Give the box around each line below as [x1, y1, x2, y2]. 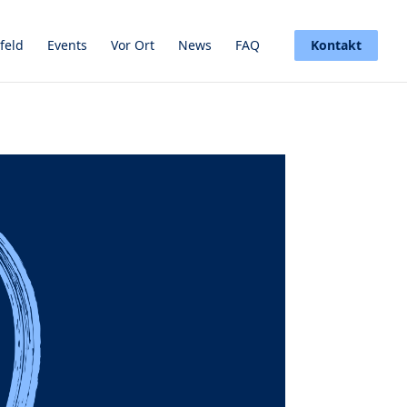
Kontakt [311, 36, 362, 54]
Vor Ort [111, 36, 154, 54]
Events [47, 36, 87, 54]
